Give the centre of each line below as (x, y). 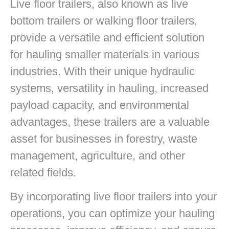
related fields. (43, 172)
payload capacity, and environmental (100, 105)
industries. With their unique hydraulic (102, 71)
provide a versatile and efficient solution (107, 37)
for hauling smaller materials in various (105, 54)
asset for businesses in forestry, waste (104, 139)
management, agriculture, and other (98, 155)
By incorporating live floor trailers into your (113, 196)
